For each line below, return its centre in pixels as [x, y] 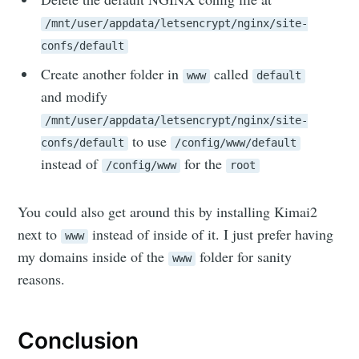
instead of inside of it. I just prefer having [211, 234]
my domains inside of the [93, 257]
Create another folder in [112, 74]
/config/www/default [236, 143]
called [232, 74]
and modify [75, 97]
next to [40, 234]
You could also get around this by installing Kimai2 [168, 212]
